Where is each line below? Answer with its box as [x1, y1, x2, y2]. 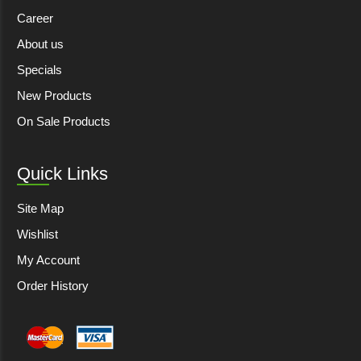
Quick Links [17, 163, 108, 184]
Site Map [17, 201, 64, 215]
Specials [17, 62, 62, 77]
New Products [17, 88, 92, 102]
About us [17, 36, 64, 51]
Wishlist [17, 226, 58, 241]
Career [17, 10, 53, 25]
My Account [17, 252, 80, 267]
